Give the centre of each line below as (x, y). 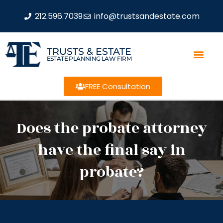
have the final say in (111, 150)
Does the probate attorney (111, 128)
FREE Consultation (117, 86)
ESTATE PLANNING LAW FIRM (89, 58)
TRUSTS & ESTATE (89, 51)
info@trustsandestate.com (147, 16)
